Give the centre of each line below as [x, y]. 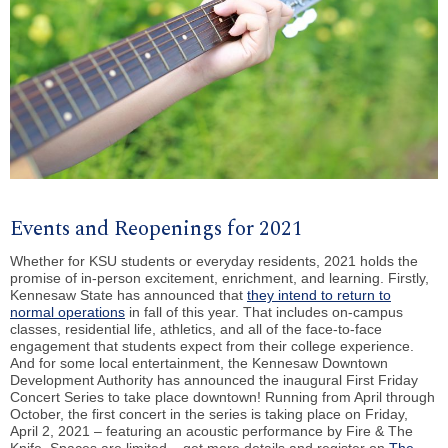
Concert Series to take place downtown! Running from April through [222, 396]
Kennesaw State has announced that [128, 294]
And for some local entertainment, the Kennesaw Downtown [199, 362]
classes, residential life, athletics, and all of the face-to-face [196, 328]
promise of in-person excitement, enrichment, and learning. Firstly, [219, 277]
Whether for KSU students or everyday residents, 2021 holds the [214, 260]
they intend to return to [319, 294]
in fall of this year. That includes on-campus [264, 311]
